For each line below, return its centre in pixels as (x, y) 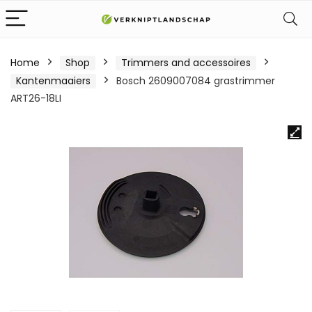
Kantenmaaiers (53, 81)
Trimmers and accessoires (186, 63)
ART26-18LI (36, 98)
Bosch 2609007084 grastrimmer (196, 81)
